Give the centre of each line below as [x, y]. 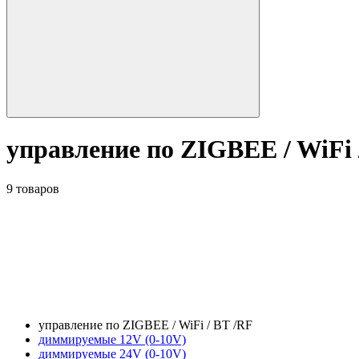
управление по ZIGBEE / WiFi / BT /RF [147, 325]
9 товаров [33, 188]
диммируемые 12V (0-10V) [112, 339]
